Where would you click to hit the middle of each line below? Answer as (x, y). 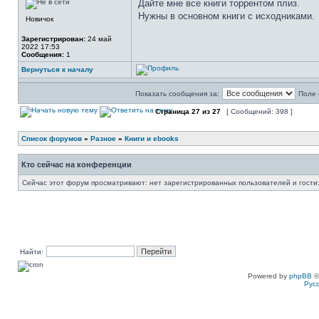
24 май (99, 39)
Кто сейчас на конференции (77, 164)
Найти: (32, 252)
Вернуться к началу (57, 69)
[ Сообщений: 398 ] (260, 111)
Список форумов (52, 138)
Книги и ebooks (152, 138)
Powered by (268, 276)
